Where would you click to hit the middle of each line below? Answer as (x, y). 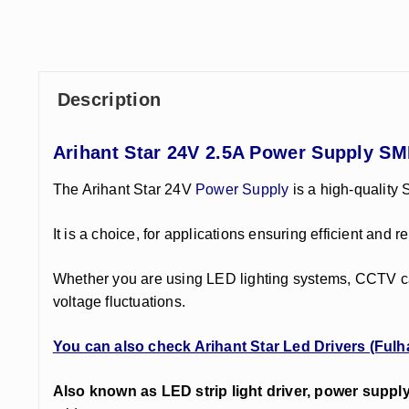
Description (109, 99)
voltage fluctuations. (119, 301)
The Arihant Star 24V (124, 189)
